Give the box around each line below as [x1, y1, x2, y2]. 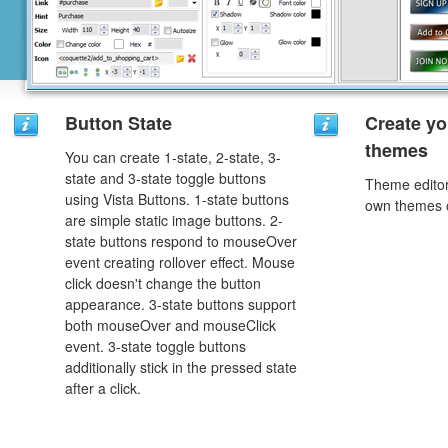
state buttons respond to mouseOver [65, 231, 297, 251]
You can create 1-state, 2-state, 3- [65, 147, 281, 167]
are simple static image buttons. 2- [65, 210, 283, 230]
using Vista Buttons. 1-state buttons [65, 189, 289, 209]
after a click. [65, 378, 141, 398]
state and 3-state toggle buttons [65, 168, 266, 188]
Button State [65, 110, 172, 136]
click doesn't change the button [65, 273, 261, 293]
